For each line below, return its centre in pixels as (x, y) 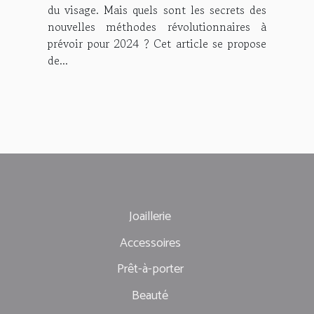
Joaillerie (150, 216)
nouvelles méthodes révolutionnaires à (157, 27)
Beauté (150, 296)
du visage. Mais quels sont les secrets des (157, 10)
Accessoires (150, 243)
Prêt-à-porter (150, 269)
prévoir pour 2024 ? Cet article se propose (157, 44)
